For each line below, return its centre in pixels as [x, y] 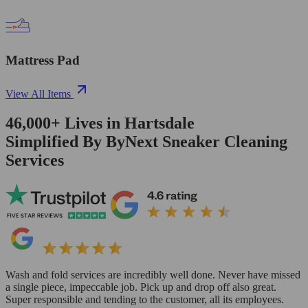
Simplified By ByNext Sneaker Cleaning [146, 141]
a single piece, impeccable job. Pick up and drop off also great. [141, 287]
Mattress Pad [43, 60]
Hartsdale [159, 123]
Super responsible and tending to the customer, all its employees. [145, 299]
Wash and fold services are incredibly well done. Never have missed [153, 274]
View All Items [38, 93]
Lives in [92, 123]
